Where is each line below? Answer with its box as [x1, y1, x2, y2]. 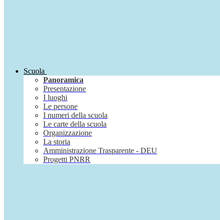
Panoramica [43, 76, 83, 84]
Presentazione [43, 84, 86, 93]
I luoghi [43, 93, 67, 102]
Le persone [43, 102, 78, 111]
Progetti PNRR [43, 155, 90, 164]
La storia [43, 137, 70, 146]
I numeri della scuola [43, 111, 108, 120]
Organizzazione [43, 129, 92, 137]
